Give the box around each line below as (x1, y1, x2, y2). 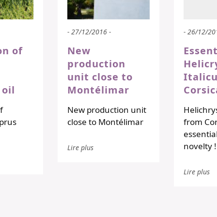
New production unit (67, 104, 146, 116)
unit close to (67, 70, 133, 84)
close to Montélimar (67, 116, 143, 128)
